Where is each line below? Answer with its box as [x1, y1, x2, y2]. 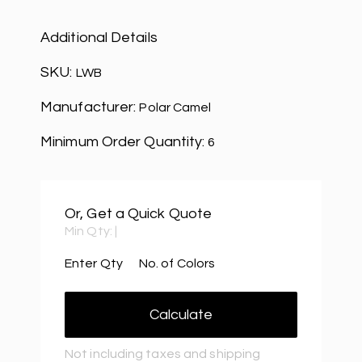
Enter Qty [65, 257, 123, 271]
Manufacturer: [40, 99, 140, 116]
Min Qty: [65, 225, 115, 238]
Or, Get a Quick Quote [65, 206, 213, 222]
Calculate [149, 307, 213, 323]
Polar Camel [139, 101, 212, 115]
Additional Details [40, 30, 158, 46]
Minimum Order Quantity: [40, 134, 208, 150]
